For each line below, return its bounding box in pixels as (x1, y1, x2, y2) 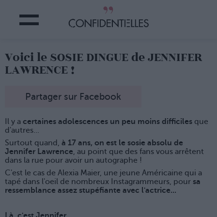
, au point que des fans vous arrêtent (73, 147, 204, 156)
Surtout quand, (5, 139, 62, 148)
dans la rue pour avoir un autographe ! (5, 156, 142, 165)
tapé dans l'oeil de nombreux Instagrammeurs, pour (5, 177, 193, 186)
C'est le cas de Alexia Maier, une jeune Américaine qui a (5, 169, 202, 178)
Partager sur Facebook (25, 92, 121, 102)
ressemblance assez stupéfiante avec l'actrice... (5, 186, 176, 195)
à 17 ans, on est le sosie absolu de (62, 139, 183, 148)
